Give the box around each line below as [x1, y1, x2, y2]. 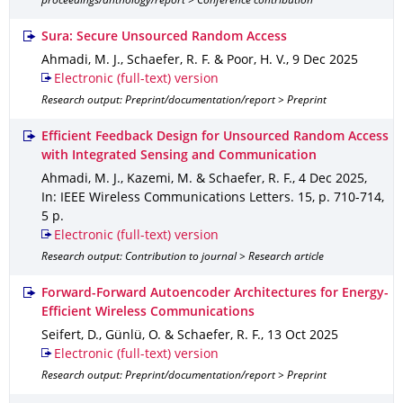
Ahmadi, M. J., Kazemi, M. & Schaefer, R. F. [41, 174, 292, 185]
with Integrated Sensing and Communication [41, 150, 317, 162]
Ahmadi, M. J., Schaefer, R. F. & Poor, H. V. [41, 55, 286, 67]
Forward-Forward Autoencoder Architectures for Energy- [41, 288, 389, 300]
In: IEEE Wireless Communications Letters [41, 193, 291, 204]
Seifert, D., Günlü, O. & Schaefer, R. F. [41, 330, 261, 342]
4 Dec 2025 [299, 174, 364, 185]
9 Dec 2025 [292, 55, 358, 67]
